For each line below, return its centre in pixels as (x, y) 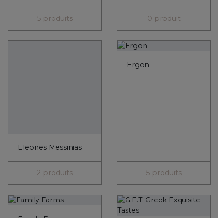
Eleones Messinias (50, 148)
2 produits (55, 173)
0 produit (164, 19)
